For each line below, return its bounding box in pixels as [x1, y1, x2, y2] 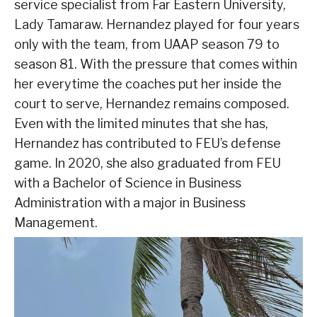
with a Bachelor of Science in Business [14, 175, 241, 190]
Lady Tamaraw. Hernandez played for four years [14, 16, 299, 32]
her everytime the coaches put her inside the [14, 76, 282, 91]
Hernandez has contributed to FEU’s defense [14, 135, 281, 151]
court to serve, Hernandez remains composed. [14, 96, 289, 111]
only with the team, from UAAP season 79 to [14, 36, 279, 52]
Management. [14, 214, 98, 230]
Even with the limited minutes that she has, [14, 115, 268, 131]
